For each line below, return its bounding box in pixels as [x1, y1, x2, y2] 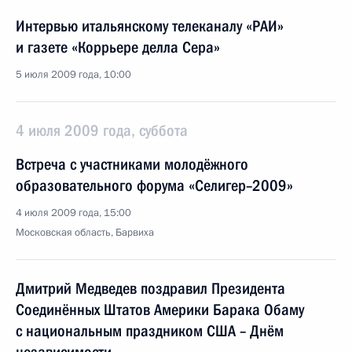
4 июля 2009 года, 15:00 [16, 206, 131, 220]
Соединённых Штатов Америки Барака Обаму [16, 300, 304, 319]
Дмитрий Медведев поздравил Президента [16, 279, 285, 298]
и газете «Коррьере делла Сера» [16, 38, 220, 57]
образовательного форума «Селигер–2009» [16, 176, 293, 195]
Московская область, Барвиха [16, 225, 154, 240]
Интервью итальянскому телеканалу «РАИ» [16, 16, 284, 35]
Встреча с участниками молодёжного [16, 155, 248, 174]
